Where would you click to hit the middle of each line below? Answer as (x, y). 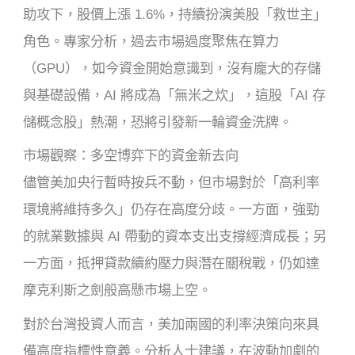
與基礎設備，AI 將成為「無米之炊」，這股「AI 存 (175, 95)
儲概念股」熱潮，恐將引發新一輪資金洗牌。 (158, 122)
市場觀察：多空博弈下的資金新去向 (131, 156)
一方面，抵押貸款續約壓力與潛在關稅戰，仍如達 (172, 263)
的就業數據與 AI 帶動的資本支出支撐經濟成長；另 (175, 237)
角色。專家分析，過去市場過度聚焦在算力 (151, 41)
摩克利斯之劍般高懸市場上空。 (118, 290)
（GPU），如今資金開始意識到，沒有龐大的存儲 (172, 68)
